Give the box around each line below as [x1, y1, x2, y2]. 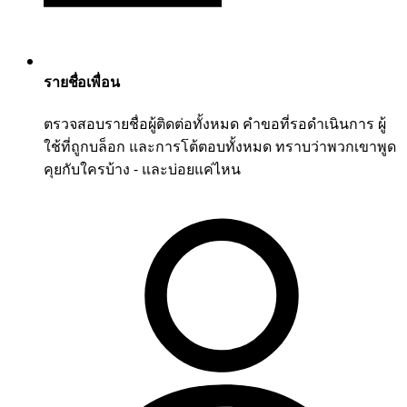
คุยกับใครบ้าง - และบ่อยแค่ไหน [44, 158, 241, 179]
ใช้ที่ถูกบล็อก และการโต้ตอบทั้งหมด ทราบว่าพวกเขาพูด [44, 135, 396, 156]
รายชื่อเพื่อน [44, 71, 120, 92]
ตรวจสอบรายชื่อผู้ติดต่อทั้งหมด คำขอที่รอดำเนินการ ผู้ [44, 113, 386, 134]
